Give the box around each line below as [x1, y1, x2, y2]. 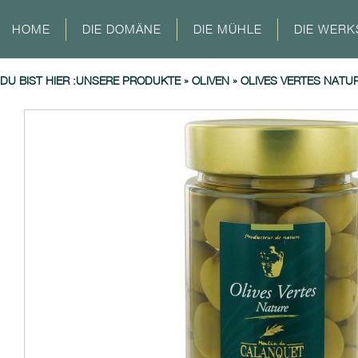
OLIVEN [192, 74, 229, 87]
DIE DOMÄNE [82, 22, 162, 36]
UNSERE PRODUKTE [76, 74, 181, 87]
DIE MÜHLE [193, 22, 263, 36]
